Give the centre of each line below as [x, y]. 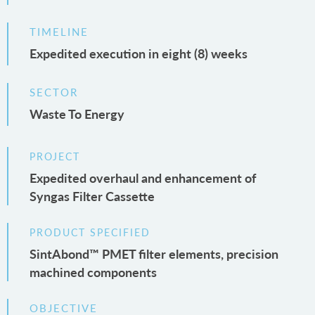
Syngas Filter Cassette [92, 195]
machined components [93, 271]
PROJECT [55, 156]
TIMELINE [59, 31]
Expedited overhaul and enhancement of [143, 177]
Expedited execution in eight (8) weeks [139, 53]
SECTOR [54, 91]
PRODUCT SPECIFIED [90, 232]
